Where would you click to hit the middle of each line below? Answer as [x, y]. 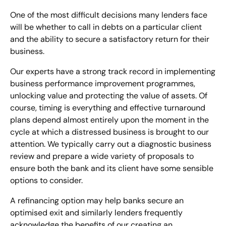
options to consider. [46, 180]
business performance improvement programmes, [103, 83]
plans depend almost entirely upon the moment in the [109, 120]
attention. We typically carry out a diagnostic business [111, 144]
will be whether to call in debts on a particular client [106, 27]
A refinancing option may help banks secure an [97, 201]
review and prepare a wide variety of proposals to [102, 156]
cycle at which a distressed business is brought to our [109, 132]
